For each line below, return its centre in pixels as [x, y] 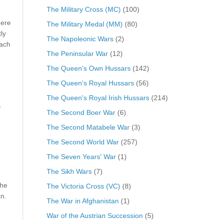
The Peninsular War [77, 53]
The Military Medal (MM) [84, 24]
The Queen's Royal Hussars [90, 83]
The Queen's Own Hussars [88, 68]
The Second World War [82, 142]
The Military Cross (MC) [83, 9]
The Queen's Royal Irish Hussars [98, 97]
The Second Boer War [81, 112]
